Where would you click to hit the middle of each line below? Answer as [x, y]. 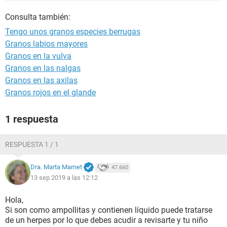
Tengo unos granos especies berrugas [73, 32]
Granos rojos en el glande [50, 92]
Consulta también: [38, 17]
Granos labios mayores [46, 44]
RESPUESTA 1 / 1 [32, 144]
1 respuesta [32, 119]
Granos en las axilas [41, 80]
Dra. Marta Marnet [56, 167]
